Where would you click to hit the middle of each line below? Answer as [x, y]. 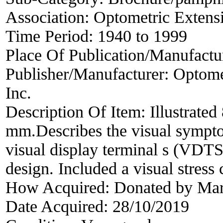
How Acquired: [60, 187]
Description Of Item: [78, 111]
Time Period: [52, 36]
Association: [50, 17]
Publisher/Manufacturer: [89, 74]
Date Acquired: [59, 206]
